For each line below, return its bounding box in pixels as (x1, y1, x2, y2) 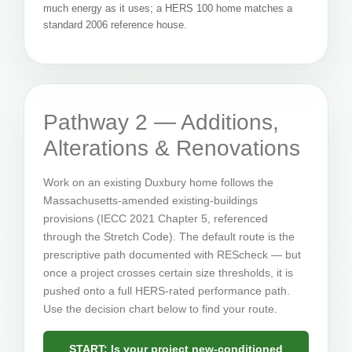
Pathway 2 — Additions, (43, 109, 279, 134)
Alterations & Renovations (43, 135, 300, 160)
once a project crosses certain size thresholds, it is (43, 266, 293, 279)
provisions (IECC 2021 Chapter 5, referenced (43, 211, 268, 225)
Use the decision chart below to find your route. (43, 302, 277, 315)
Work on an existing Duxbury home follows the (43, 175, 273, 189)
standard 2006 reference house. (43, 19, 187, 31)
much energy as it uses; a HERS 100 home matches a (43, 2, 292, 15)
